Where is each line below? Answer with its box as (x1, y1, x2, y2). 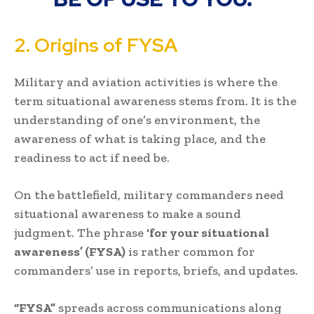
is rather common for (125, 243, 255, 259)
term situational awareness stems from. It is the (14, 93, 296, 109)
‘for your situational (146, 224, 269, 240)
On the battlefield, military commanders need (14, 186, 284, 203)
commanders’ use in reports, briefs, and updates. (14, 262, 298, 278)
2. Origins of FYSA (14, 32, 177, 57)
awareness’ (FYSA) (14, 243, 125, 259)
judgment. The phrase (14, 224, 146, 240)
